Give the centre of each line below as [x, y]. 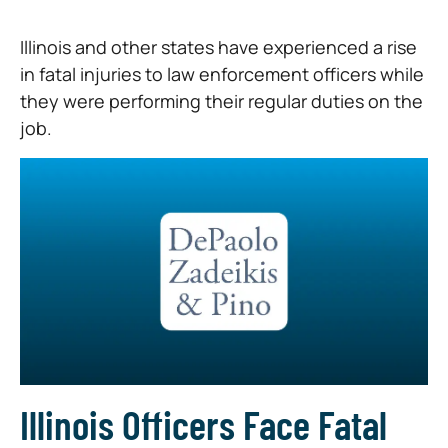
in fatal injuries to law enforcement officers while [222, 74]
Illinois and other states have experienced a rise [218, 47]
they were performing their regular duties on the [221, 101]
